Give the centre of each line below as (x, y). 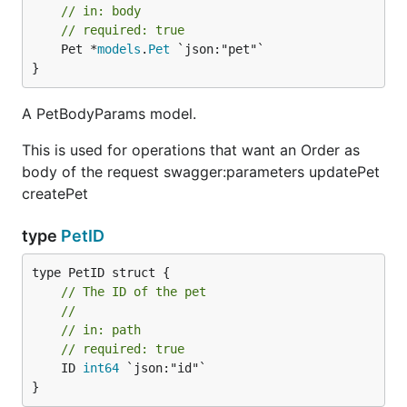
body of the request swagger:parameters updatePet (201, 172)
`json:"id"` (163, 368)
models (119, 49)
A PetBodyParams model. (109, 114)
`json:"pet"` (217, 49)
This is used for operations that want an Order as (191, 150)
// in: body (101, 11)
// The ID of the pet (134, 292)
